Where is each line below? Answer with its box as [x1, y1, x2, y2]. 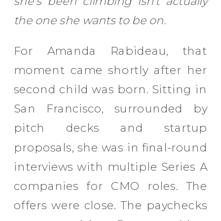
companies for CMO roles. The [14, 180, 208, 193]
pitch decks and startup [14, 121, 208, 135]
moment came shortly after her [14, 63, 208, 77]
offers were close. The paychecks [14, 199, 208, 212]
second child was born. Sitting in [14, 83, 208, 96]
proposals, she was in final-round [14, 141, 208, 154]
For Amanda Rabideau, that [14, 44, 208, 58]
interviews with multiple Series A [14, 160, 208, 174]
